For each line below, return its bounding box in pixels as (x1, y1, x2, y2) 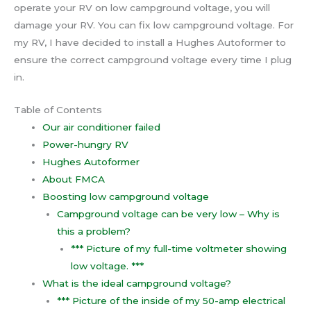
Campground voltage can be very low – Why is (56, 208, 280, 220)
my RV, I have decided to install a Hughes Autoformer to (14, 37, 286, 49)
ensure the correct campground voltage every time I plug (14, 54, 292, 66)
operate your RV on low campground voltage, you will (14, 2, 270, 14)
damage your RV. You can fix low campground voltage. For (14, 19, 294, 31)
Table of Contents (14, 104, 102, 116)
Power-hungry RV (42, 139, 129, 151)
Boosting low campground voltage (42, 191, 210, 203)
